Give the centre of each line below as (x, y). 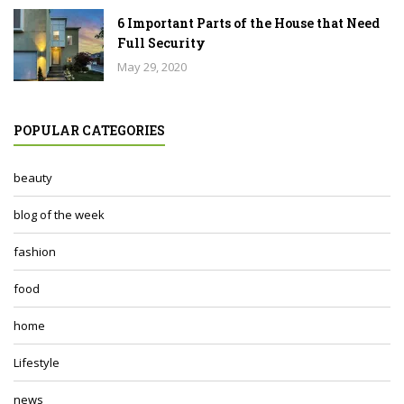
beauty (33, 178)
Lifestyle (37, 363)
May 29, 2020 (152, 67)
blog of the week (59, 215)
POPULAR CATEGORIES (89, 131)
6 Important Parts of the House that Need (248, 23)
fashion (35, 252)
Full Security (161, 43)
